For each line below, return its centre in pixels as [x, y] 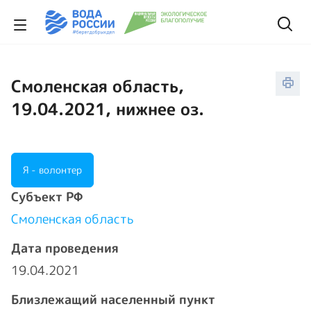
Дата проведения [65, 248]
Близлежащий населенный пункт [113, 300]
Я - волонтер [52, 170]
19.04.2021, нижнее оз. [108, 109]
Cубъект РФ [47, 197]
